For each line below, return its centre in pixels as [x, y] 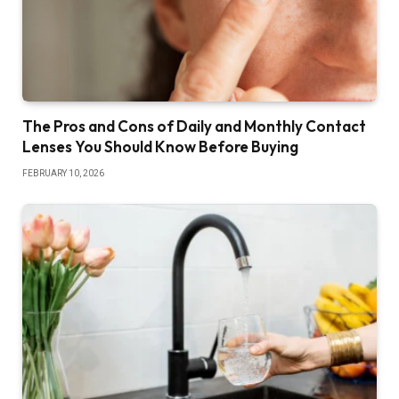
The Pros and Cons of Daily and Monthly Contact [194, 126]
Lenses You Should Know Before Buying [160, 146]
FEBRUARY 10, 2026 [63, 173]
